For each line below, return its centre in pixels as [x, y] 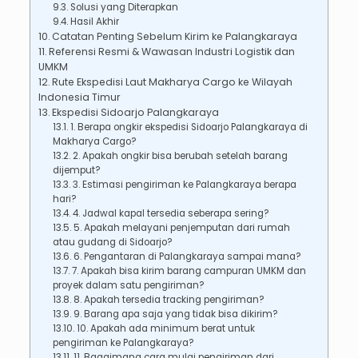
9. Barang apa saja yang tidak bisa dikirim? [175, 314]
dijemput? [77, 170]
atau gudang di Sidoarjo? [113, 242]
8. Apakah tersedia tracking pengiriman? [169, 299]
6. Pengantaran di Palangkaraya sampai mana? [187, 256]
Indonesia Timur [79, 97]
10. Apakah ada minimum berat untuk [165, 328]
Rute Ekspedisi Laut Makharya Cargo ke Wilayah [173, 82]
